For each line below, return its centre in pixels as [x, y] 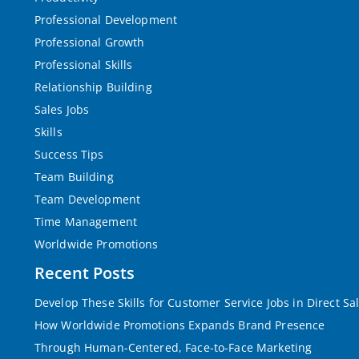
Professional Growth [89, 42]
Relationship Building [93, 87]
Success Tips [69, 154]
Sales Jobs [62, 109]
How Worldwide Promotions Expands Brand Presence [179, 325]
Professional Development [106, 20]
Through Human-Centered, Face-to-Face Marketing [173, 347]
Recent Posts [84, 273]
